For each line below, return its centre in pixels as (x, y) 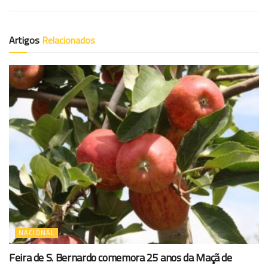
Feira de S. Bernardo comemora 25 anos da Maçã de (121, 257)
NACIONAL (36, 232)
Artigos (25, 40)
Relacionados (68, 40)
